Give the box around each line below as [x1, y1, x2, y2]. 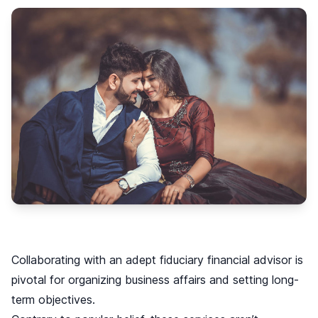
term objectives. [11, 292, 95, 307]
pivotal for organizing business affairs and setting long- [11, 273, 299, 287]
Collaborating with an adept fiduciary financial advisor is [11, 253, 303, 268]
